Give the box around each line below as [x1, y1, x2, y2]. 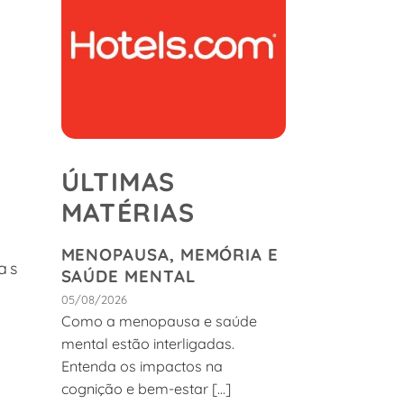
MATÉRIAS [60, 196, 195, 229]
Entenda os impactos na [60, 356, 223, 375]
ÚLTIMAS [60, 165, 176, 198]
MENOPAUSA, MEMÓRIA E [60, 243, 280, 266]
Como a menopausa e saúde [60, 311, 257, 330]
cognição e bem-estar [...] [60, 379, 231, 398]
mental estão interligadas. [60, 334, 234, 353]
